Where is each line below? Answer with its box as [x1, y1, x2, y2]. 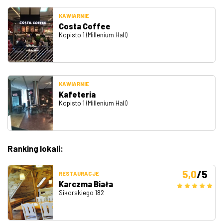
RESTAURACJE [59, 170, 99, 177]
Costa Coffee [59, 21, 111, 31]
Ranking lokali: [7, 143, 63, 154]
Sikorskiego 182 [59, 188, 104, 197]
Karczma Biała [59, 179, 113, 189]
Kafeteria [59, 90, 96, 100]
